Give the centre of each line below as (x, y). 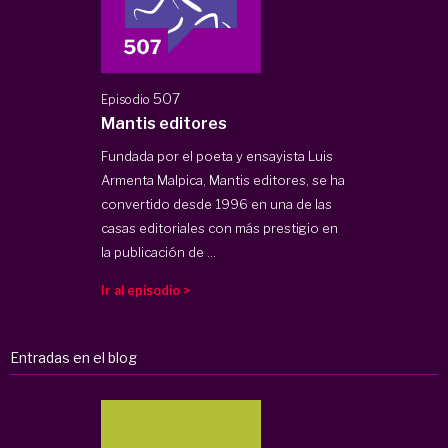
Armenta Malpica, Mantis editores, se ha (223, 179)
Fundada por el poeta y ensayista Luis (217, 155)
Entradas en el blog (73, 357)
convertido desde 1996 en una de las (217, 203)
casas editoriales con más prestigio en (220, 227)
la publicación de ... (159, 251)
